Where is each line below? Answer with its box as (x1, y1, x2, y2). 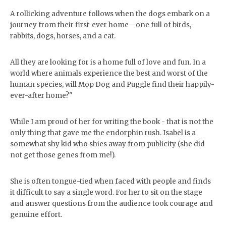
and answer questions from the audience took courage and (10, 199, 213, 208)
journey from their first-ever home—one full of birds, (10, 21, 191, 29)
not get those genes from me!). (10, 151, 116, 159)
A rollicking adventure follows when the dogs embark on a (10, 10, 210, 18)
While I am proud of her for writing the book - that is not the (10, 118, 213, 126)
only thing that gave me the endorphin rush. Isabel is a (10, 129, 196, 137)
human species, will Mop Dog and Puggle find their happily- (10, 80, 214, 89)
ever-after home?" (10, 91, 73, 100)
